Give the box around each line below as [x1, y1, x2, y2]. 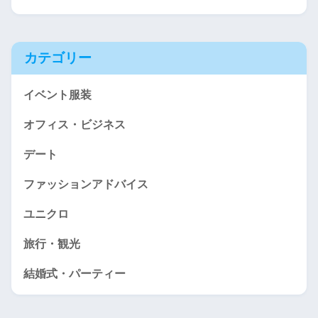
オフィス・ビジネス [23, 118, 126, 131]
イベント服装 [23, 88, 92, 101]
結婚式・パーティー [23, 267, 126, 280]
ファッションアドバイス [23, 177, 148, 190]
